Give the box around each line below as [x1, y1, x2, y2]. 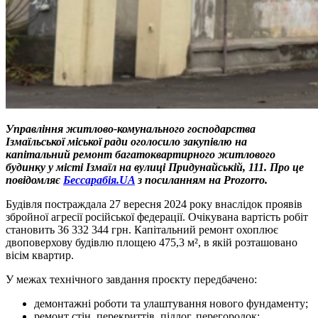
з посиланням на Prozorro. [135, 173, 268, 186]
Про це [270, 160, 304, 173]
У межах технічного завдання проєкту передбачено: [6, 273, 260, 285]
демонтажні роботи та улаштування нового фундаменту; [34, 297, 311, 309]
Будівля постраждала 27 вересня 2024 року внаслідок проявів [6, 197, 302, 210]
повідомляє [6, 173, 63, 186]
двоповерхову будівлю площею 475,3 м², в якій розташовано [6, 236, 297, 248]
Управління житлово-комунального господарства [6, 122, 256, 135]
